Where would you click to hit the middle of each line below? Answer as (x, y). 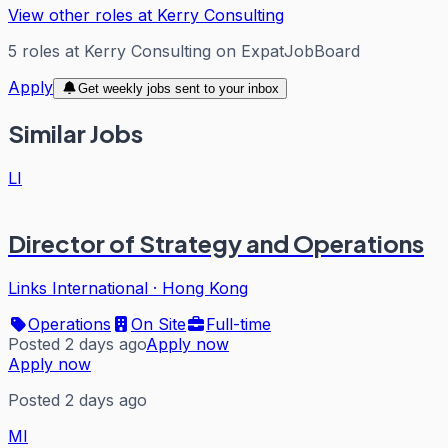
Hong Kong (205, 288)
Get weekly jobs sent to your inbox (178, 88)
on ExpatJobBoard (285, 50)
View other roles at (82, 14)
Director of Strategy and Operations (216, 243)
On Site (158, 324)
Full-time (238, 324)
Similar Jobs (75, 133)
